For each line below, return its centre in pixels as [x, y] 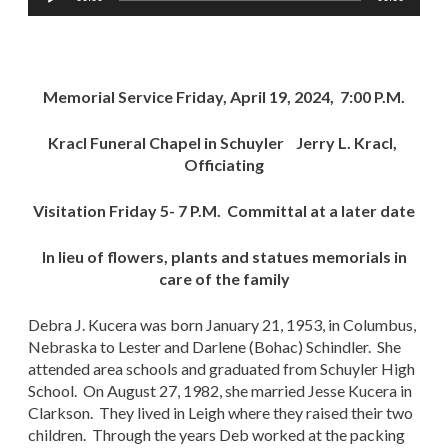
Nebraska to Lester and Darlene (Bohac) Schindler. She [214, 346]
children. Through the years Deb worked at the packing [216, 434]
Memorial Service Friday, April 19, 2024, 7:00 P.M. [224, 96]
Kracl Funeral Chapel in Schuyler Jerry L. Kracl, [224, 142]
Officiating [224, 164]
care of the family [224, 278]
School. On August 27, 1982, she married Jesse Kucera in [220, 390]
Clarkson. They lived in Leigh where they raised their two [220, 412]
